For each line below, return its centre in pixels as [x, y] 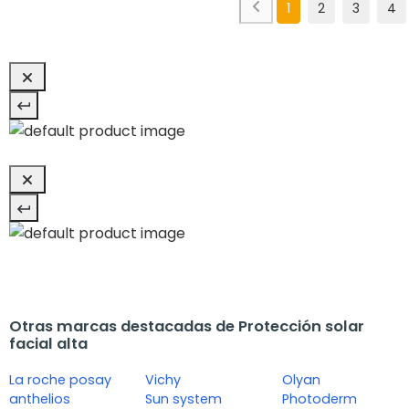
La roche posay [60, 380]
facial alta [48, 344]
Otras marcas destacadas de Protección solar [187, 327]
